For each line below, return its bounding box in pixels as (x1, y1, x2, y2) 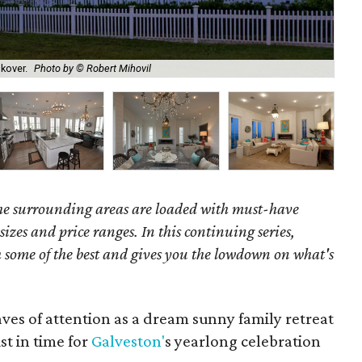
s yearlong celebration (165, 331, 322, 351)
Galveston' (91, 331, 166, 351)
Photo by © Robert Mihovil (34, 62, 152, 75)
